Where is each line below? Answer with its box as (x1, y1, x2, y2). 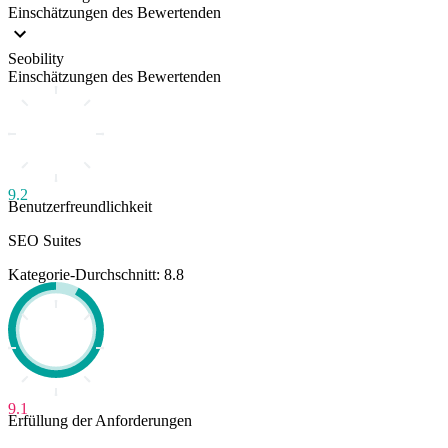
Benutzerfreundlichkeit (8, 197, 152, 215)
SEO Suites (8, 231, 81, 249)
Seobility (8, 49, 64, 67)
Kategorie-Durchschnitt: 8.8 (8, 265, 184, 283)
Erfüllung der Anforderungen (8, 411, 192, 429)
